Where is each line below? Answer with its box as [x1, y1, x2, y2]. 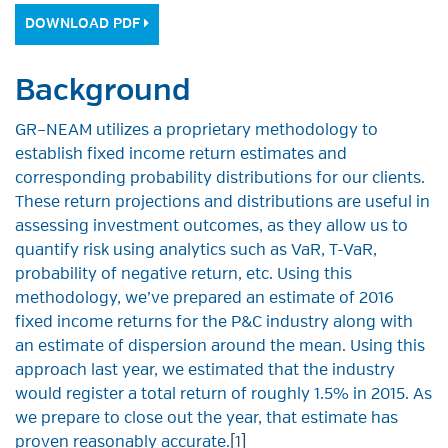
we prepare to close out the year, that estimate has [15, 411, 398, 427]
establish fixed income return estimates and [15, 147, 347, 163]
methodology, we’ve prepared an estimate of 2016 [15, 291, 394, 307]
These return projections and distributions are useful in [15, 195, 430, 211]
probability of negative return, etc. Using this [15, 267, 352, 283]
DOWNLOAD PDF [25, 17, 144, 31]
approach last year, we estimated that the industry [15, 363, 395, 379]
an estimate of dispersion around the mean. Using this [15, 339, 425, 355]
